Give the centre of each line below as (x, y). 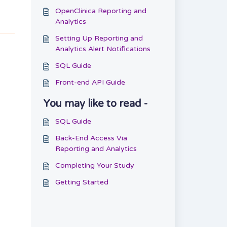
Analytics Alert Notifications (103, 49)
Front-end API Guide (90, 82)
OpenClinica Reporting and (101, 11)
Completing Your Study (94, 165)
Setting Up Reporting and (99, 38)
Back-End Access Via (91, 138)
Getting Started (82, 182)
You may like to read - (95, 104)
